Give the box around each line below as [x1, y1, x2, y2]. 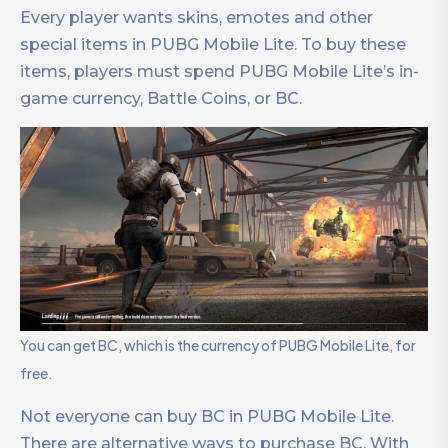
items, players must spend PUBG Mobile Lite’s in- [20, 62, 419, 82]
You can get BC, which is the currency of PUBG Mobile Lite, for [20, 336, 416, 355]
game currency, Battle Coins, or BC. [20, 89, 302, 109]
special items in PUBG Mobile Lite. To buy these [20, 35, 406, 55]
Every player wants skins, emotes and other [20, 8, 373, 28]
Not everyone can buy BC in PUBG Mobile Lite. [20, 407, 394, 427]
